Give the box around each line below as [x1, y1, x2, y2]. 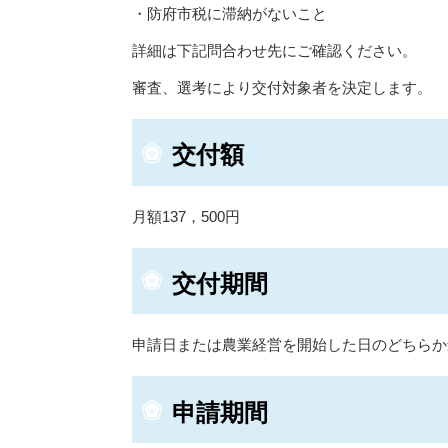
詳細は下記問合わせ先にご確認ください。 [132, 42, 417, 60]
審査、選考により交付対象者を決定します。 [132, 79, 432, 97]
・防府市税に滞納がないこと [132, 5, 327, 23]
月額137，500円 [132, 207, 240, 225]
